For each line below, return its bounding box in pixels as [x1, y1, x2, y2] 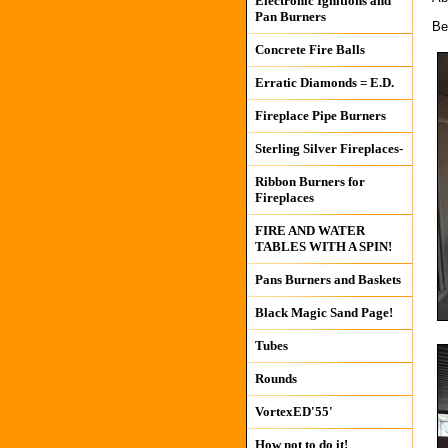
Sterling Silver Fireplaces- [254, 141, 403, 156]
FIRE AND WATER [254, 223, 365, 238]
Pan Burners [254, 9, 326, 24]
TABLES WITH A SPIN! [254, 239, 392, 254]
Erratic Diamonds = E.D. [254, 75, 394, 90]
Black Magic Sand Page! [254, 305, 393, 320]
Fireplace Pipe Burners [254, 108, 386, 123]
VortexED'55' [254, 404, 333, 419]
